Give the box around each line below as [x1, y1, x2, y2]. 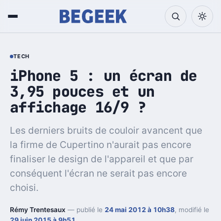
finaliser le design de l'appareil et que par [10, 153, 193, 165]
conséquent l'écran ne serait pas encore [10, 167, 187, 179]
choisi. [10, 182, 38, 193]
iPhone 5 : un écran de [10, 66, 197, 85]
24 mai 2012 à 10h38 [105, 205, 175, 214]
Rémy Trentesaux [10, 205, 66, 214]
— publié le [66, 205, 105, 214]
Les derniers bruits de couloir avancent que [10, 124, 202, 136]
